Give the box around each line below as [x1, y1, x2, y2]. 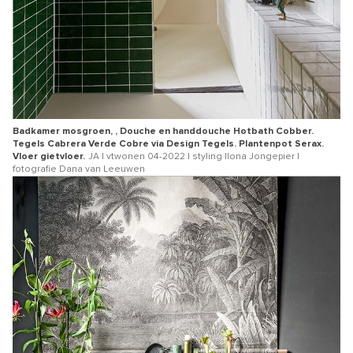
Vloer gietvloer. [13, 152, 85, 162]
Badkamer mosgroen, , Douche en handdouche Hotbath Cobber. [13, 127, 314, 137]
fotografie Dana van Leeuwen [13, 165, 145, 175]
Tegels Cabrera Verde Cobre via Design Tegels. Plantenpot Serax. [13, 139, 324, 150]
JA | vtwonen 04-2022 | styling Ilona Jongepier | [88, 152, 299, 162]
